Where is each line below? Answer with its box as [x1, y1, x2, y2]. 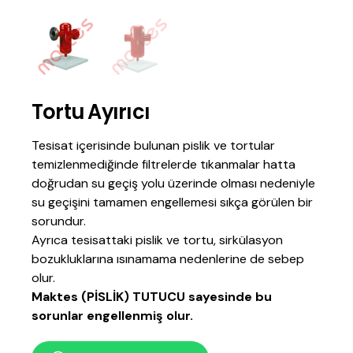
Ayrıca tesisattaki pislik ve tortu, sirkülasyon [32, 232, 283, 249]
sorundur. [32, 213, 86, 230]
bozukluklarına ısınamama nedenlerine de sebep [32, 251, 304, 268]
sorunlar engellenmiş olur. [32, 307, 193, 325]
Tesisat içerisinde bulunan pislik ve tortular [32, 137, 275, 154]
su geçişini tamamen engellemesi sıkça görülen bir [32, 194, 313, 211]
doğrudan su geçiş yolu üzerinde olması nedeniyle [32, 175, 315, 192]
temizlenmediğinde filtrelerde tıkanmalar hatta [32, 156, 295, 173]
